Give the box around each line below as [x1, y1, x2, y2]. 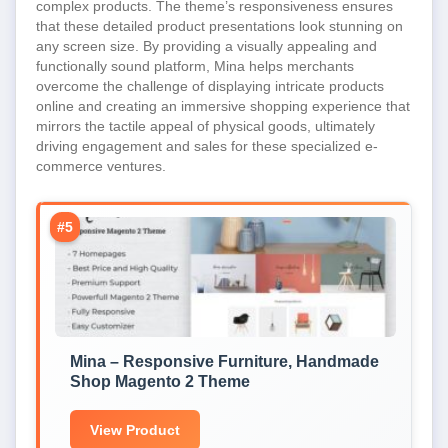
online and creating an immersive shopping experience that [36, 98, 410, 114]
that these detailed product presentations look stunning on [36, 18, 403, 34]
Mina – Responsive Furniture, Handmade [70, 353, 379, 370]
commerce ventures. [36, 158, 166, 174]
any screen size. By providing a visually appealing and [36, 38, 377, 54]
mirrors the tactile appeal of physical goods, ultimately [36, 118, 375, 134]
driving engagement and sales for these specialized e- [36, 138, 378, 154]
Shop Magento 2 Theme [70, 373, 250, 390]
